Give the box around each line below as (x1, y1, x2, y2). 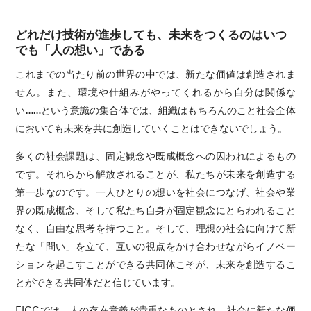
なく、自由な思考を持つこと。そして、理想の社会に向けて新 (15, 221, 296, 234)
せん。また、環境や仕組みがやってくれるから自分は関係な (15, 85, 296, 98)
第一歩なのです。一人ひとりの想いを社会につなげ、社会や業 (15, 185, 296, 198)
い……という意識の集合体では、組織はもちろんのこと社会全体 (15, 103, 296, 116)
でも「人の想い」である (15, 42, 146, 58)
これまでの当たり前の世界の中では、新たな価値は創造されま (15, 67, 296, 80)
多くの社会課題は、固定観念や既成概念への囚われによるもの (15, 149, 296, 162)
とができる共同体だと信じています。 (15, 275, 181, 288)
